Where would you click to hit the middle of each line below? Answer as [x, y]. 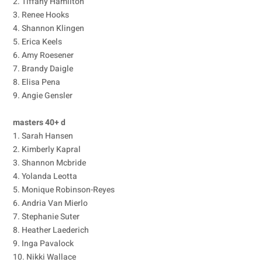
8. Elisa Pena [37, 82]
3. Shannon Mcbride [50, 163]
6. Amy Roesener [44, 55]
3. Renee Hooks [41, 15]
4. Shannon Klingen [49, 28]
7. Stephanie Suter [46, 217]
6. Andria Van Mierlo [51, 203]
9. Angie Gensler [43, 96]
